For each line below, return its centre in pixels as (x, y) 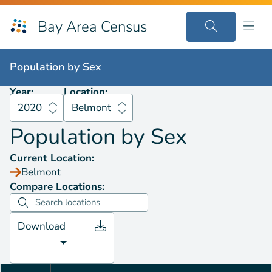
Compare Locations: (57, 187)
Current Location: (52, 158)
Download (42, 226)
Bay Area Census (92, 27)
